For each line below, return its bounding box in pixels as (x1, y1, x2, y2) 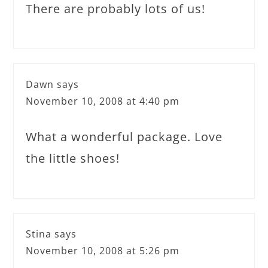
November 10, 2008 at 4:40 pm (26, 95, 180, 108)
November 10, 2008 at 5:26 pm (26, 244, 180, 257)
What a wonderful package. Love (26, 129, 223, 145)
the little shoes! (26, 150, 120, 166)
